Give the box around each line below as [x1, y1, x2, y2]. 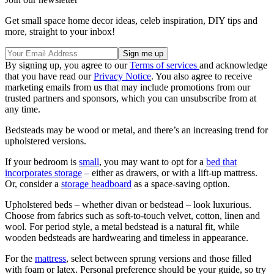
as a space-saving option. [131, 178, 230, 189]
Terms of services [130, 59, 199, 70]
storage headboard [61, 178, 131, 189]
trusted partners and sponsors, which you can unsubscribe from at [5, 92, 256, 103]
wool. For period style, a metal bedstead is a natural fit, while [5, 221, 239, 232]
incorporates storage [5, 167, 82, 178]
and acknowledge [199, 59, 267, 70]
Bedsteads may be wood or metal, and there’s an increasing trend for [5, 124, 268, 135]
